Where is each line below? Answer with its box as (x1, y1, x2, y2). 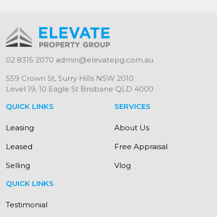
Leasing (6, 123, 34, 132)
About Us (114, 123, 149, 132)
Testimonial (6, 200, 47, 209)
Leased (6, 141, 32, 151)
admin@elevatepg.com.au (56, 55, 154, 64)
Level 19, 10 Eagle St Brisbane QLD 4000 (6, 84, 154, 93)
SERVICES (114, 101, 151, 111)
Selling (6, 160, 30, 170)
